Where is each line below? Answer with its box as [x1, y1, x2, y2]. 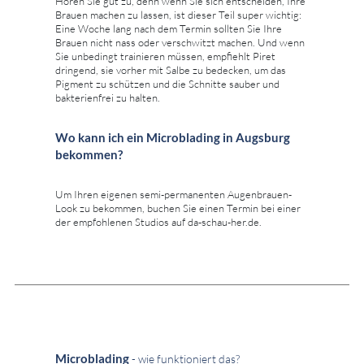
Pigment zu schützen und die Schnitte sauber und [55, 77, 279, 91]
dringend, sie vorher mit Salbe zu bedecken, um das [55, 63, 286, 77]
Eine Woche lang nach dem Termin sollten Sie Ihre [55, 22, 282, 36]
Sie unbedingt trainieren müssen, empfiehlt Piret [55, 50, 275, 63]
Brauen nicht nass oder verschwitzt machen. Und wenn [55, 36, 305, 50]
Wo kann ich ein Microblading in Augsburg [55, 130, 290, 145]
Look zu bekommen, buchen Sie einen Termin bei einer [55, 201, 301, 215]
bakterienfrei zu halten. [55, 91, 160, 105]
